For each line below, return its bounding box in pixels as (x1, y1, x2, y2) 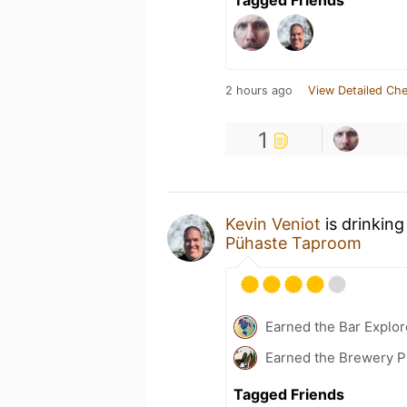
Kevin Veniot (225, 213, 321, 233)
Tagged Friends (233, 384, 344, 403)
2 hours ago (225, 83, 293, 97)
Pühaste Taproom (225, 233, 362, 253)
